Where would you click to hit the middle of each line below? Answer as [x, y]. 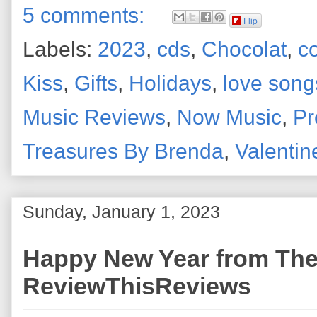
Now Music [229, 117]
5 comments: [86, 15]
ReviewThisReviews [137, 286]
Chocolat [244, 49]
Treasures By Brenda [123, 151]
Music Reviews [94, 117]
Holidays [170, 83]
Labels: [60, 49]
